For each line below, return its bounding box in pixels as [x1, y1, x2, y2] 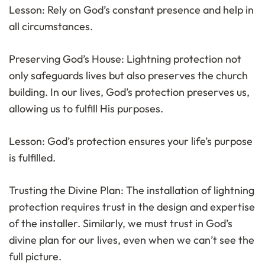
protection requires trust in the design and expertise [9, 200, 255, 214]
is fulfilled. [9, 151, 56, 165]
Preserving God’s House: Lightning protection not [9, 52, 241, 66]
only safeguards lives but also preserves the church [9, 69, 248, 83]
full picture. [9, 250, 62, 264]
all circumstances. [9, 20, 93, 34]
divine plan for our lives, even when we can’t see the [9, 233, 254, 247]
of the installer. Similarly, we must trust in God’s [9, 216, 232, 231]
